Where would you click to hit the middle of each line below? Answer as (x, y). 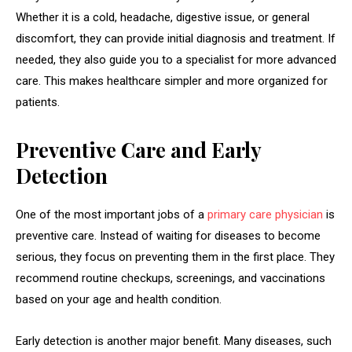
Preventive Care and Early (138, 150)
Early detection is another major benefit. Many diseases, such (174, 341)
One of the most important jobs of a (112, 215)
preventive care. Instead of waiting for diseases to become (168, 236)
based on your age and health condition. (119, 300)
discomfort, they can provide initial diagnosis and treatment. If (176, 39)
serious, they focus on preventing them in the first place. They (175, 257)
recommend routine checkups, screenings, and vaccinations (170, 279)
